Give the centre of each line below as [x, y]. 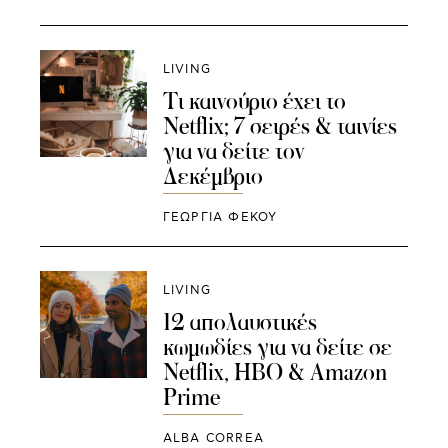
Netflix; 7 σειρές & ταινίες [279, 125]
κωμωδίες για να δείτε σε [277, 347]
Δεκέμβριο [212, 175]
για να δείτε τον [233, 150]
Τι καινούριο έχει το [254, 100]
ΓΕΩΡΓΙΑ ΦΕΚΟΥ [220, 217]
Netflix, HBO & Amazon [274, 372]
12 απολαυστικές [239, 322]
